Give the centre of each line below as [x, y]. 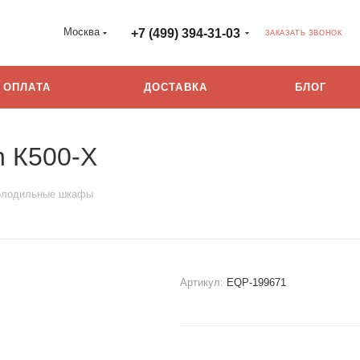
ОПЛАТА [27, 87]
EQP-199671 [256, 282]
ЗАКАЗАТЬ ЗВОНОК [304, 33]
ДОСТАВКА [176, 87]
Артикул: [202, 282]
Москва [82, 32]
